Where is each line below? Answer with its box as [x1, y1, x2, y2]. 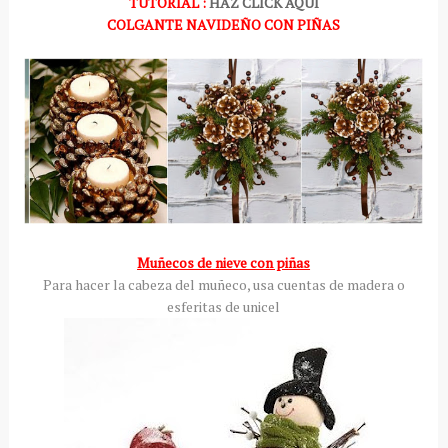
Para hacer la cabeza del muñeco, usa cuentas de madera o [42, 275, 405, 295]
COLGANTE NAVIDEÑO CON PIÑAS [107, 14, 341, 34]
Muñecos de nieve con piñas [137, 253, 311, 273]
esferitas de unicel [167, 297, 281, 317]
